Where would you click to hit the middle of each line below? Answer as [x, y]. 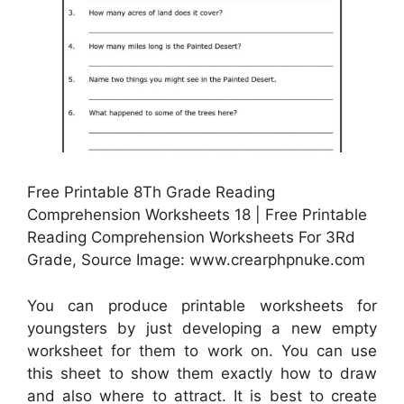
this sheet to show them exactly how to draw [202, 373]
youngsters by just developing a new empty [202, 328]
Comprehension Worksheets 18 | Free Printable [197, 215]
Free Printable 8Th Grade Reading [151, 193]
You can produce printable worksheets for [202, 305]
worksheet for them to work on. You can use [202, 350]
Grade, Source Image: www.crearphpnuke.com [196, 260]
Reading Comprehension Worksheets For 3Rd [191, 238]
